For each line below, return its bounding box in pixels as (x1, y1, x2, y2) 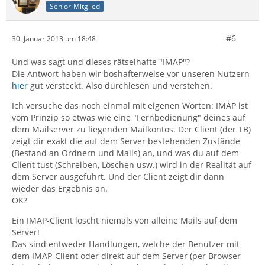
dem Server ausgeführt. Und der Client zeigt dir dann (12, 171, 224, 182)
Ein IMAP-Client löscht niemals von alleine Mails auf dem (12, 215, 237, 226)
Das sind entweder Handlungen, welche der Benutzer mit (12, 238, 240, 250)
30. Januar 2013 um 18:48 (12, 33, 96, 44)
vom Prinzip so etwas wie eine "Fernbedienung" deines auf (12, 112, 245, 123)
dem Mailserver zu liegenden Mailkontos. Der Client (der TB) (12, 124, 251, 135)
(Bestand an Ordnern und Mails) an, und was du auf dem (12, 147, 239, 159)
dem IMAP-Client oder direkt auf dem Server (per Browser (12, 250, 241, 261)
